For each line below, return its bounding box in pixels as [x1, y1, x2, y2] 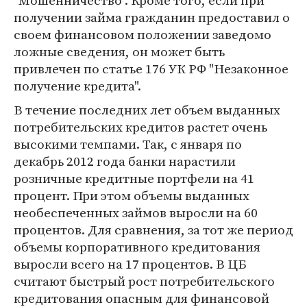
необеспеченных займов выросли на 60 [14, 204, 258, 221]
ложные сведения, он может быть [14, 42, 225, 60]
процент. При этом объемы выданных [14, 186, 249, 204]
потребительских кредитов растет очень [14, 118, 267, 136]
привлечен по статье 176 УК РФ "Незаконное [14, 60, 288, 77]
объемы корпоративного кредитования [14, 238, 260, 256]
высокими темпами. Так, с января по [14, 135, 242, 153]
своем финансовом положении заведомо [14, 25, 271, 43]
